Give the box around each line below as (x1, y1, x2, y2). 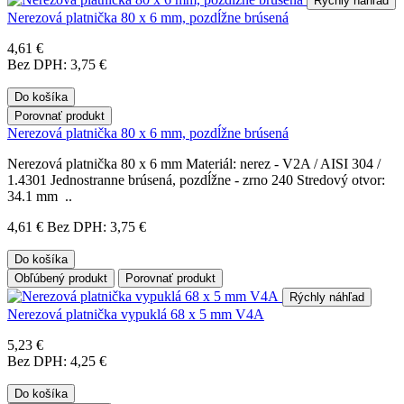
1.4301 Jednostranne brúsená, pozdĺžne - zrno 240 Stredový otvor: (7, 171, 385, 188)
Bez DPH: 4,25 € (7, 353, 106, 369)
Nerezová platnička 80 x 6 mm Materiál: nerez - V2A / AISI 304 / (7, 155, 381, 171)
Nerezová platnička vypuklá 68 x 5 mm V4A (7, 306, 264, 322)
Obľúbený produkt (14, 271, 107, 285)
